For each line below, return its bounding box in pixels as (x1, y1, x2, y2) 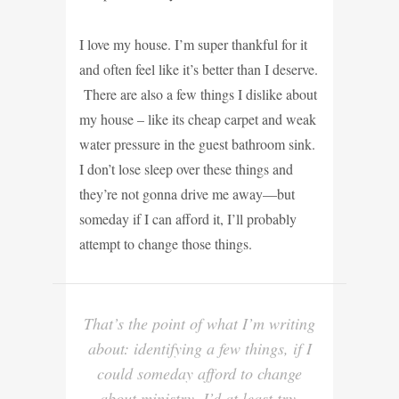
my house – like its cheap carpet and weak (79, 109, 316, 128)
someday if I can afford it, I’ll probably (79, 208, 297, 228)
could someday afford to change (97, 362, 302, 384)
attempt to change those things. (79, 233, 252, 253)
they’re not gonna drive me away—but (79, 183, 295, 203)
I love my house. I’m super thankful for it (79, 34, 307, 53)
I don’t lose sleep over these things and (79, 159, 293, 178)
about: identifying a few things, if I (87, 337, 312, 359)
